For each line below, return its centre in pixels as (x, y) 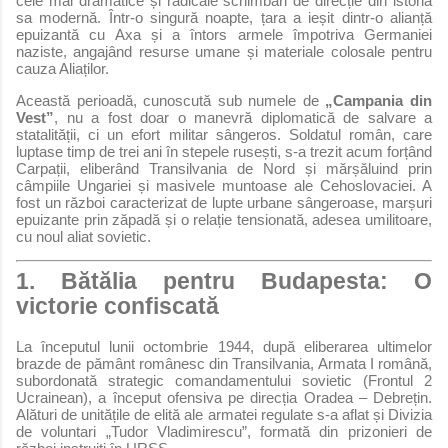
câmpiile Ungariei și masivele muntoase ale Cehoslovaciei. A (224, 185)
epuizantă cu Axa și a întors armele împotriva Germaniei (224, 34)
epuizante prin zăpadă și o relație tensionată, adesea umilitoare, (224, 219)
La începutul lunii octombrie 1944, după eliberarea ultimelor (224, 347)
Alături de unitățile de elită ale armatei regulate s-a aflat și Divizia (224, 415)
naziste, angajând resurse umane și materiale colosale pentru (224, 51)
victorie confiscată (117, 307)
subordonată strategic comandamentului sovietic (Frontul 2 (224, 381)
